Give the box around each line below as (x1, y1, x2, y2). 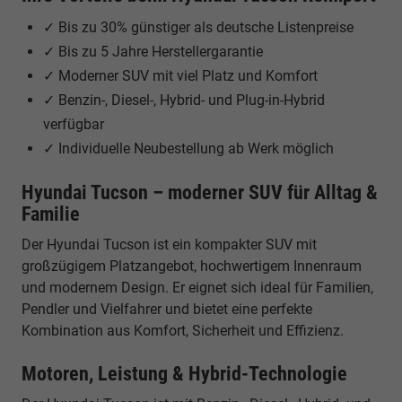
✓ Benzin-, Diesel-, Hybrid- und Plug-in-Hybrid (43, 91, 325, 109)
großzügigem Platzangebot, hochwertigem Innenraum (22, 257, 362, 275)
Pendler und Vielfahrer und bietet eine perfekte (22, 300, 312, 318)
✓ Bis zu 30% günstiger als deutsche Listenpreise (43, 18, 354, 36)
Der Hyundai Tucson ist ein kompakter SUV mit (22, 235, 317, 253)
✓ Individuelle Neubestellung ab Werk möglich (43, 139, 334, 157)
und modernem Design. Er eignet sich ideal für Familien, (22, 278, 373, 296)
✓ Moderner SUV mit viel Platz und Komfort (43, 66, 318, 84)
